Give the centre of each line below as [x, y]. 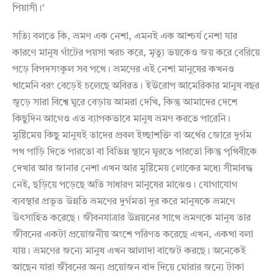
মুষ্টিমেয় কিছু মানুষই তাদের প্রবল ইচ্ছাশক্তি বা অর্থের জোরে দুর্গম [132, 136]
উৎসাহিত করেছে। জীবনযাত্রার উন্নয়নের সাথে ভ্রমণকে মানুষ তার [131, 219]
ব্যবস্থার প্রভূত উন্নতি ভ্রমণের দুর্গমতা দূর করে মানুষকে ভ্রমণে [124, 202]
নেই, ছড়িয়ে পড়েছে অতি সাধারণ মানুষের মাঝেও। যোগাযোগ [125, 186]
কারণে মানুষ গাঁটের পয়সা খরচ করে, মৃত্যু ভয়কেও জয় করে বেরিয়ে [136, 54]
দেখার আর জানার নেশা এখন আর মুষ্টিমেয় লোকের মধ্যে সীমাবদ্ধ [132, 169]
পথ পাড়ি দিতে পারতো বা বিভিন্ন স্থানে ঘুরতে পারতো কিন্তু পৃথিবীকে [135, 153]
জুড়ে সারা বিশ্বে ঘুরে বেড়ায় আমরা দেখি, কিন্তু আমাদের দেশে [125, 103]
